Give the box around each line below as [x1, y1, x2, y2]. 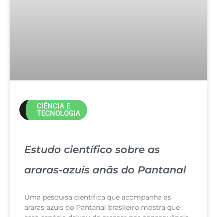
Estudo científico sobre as [24, 143, 160, 155]
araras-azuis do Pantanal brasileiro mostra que [24, 202, 180, 212]
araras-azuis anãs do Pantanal [24, 163, 186, 176]
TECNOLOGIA [36, 108, 80, 118]
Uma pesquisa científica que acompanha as [24, 192, 171, 201]
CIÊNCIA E [36, 101, 70, 110]
